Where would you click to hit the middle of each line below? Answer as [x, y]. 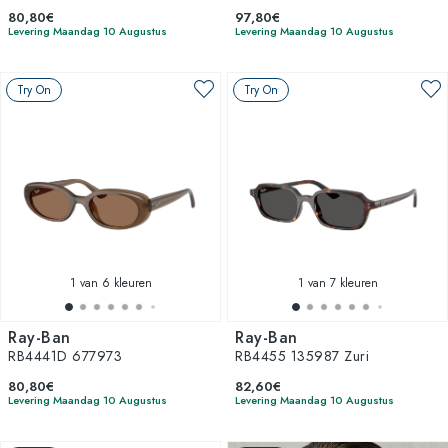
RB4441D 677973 [65, 356]
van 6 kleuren [113, 283]
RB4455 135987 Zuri [302, 356]
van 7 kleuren [340, 283]
